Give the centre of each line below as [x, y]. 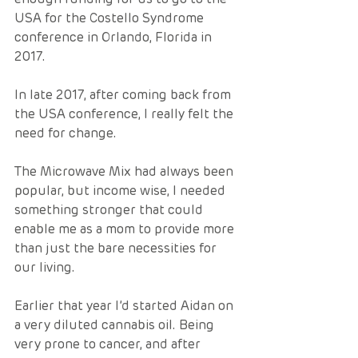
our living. [48, 267]
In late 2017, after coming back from [124, 94]
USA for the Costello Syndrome [111, 18]
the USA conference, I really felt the [125, 113]
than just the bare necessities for [117, 248]
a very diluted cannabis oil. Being [116, 324]
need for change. [69, 133]
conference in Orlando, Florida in [115, 37]
